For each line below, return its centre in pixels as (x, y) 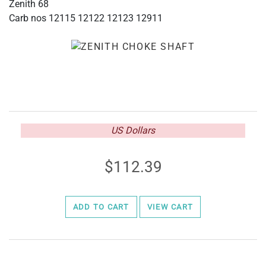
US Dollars (133, 130)
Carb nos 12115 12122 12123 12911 (86, 18)
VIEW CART (170, 207)
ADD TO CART (101, 207)
